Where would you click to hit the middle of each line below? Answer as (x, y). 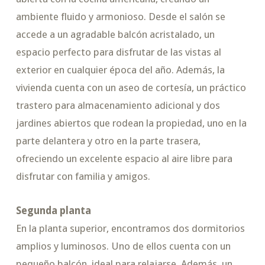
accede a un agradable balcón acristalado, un (115, 35)
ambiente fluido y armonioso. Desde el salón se (120, 17)
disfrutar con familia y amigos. (83, 177)
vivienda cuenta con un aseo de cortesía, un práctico (131, 88)
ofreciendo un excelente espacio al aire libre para (124, 159)
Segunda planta (53, 210)
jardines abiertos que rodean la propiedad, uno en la (131, 123)
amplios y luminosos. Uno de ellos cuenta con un (123, 246)
